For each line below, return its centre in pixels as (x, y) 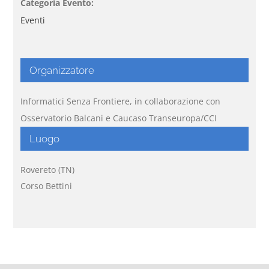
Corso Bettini (47, 186)
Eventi (33, 20)
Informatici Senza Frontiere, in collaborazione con (121, 101)
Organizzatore (62, 70)
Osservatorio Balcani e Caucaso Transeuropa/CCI (119, 118)
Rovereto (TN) (48, 169)
